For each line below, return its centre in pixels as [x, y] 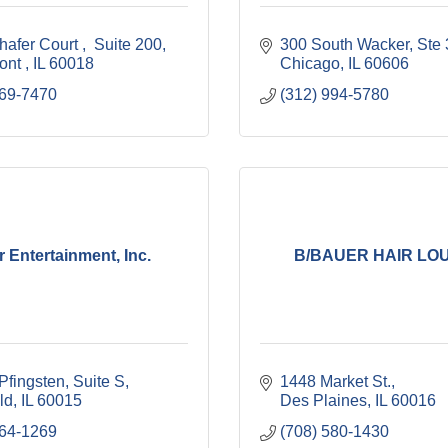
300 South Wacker [344, 44]
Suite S [99, 381]
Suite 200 [126, 44]
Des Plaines [323, 400]
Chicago [310, 63]
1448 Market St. [335, 381]
